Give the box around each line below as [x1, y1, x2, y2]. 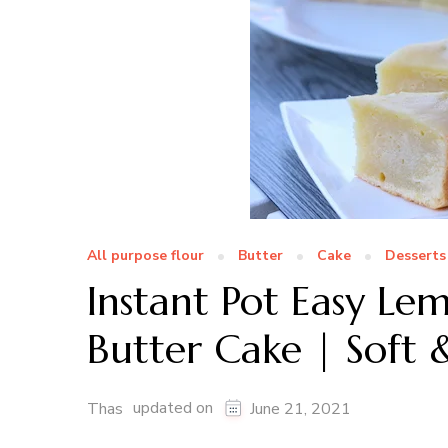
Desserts [385, 246, 446, 266]
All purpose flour [87, 246, 204, 266]
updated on [133, 397, 217, 420]
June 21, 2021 [250, 398, 351, 421]
